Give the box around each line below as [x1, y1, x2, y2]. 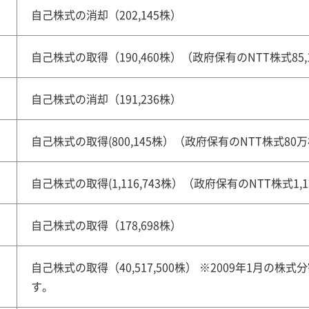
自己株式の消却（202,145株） [31, 6, 181, 23]
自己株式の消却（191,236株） [31, 90, 181, 107]
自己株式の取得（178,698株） [31, 217, 181, 233]
